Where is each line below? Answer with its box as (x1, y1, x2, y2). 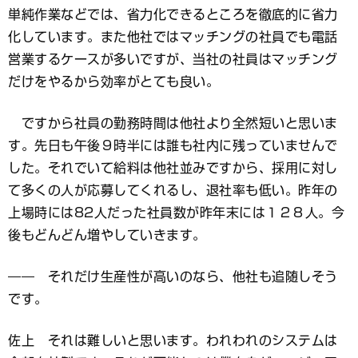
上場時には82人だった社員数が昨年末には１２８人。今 (8, 205, 344, 219)
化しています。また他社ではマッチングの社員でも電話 (8, 30, 338, 43)
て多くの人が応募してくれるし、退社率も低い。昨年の (8, 183, 338, 197)
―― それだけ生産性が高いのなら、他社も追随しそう (8, 269, 338, 283)
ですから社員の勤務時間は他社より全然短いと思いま (8, 116, 338, 129)
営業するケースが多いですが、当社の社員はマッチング (8, 52, 338, 66)
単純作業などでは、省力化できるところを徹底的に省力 (8, 7, 338, 21)
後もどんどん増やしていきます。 (8, 228, 206, 241)
